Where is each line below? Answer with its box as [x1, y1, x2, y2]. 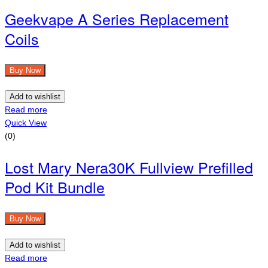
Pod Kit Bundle [5, 175, 105, 197]
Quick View [5, 117, 47, 127]
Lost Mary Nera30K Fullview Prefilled [5, 156, 253, 178]
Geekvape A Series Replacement [5, 7, 229, 29]
